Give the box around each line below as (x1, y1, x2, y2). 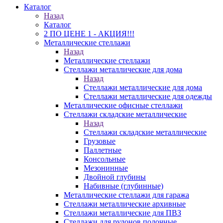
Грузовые (84, 137, 115, 145)
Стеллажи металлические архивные (64, 200, 186, 208)
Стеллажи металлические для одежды (84, 92, 212, 101)
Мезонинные (84, 164, 128, 172)
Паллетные (84, 146, 121, 154)
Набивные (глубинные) (84, 182, 163, 190)
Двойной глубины (84, 173, 146, 181)
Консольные (84, 155, 125, 163)
